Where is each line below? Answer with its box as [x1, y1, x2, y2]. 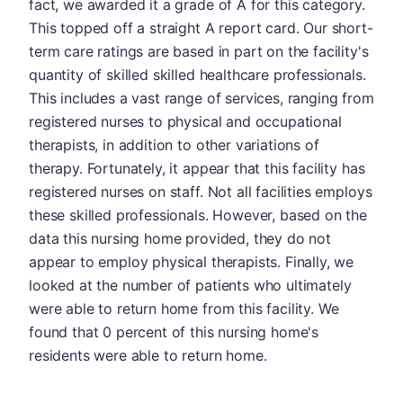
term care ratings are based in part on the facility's [29, 41, 369, 60]
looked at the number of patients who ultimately [29, 275, 352, 294]
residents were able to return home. [29, 345, 267, 364]
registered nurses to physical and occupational [29, 112, 342, 130]
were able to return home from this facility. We [29, 299, 339, 318]
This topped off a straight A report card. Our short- [29, 18, 373, 37]
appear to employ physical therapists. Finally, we [29, 252, 354, 271]
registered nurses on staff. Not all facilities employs [29, 182, 372, 201]
